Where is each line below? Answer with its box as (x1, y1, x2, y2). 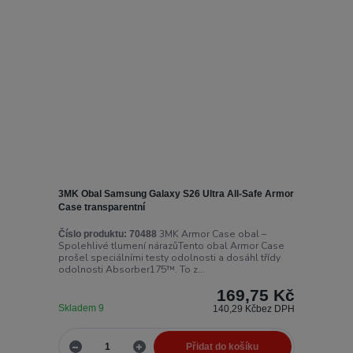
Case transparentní (58, 202, 145, 214)
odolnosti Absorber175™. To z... (58, 262, 205, 276)
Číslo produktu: (58, 228, 127, 240)
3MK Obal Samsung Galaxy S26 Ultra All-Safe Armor (58, 188, 294, 200)
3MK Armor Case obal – (156, 227, 266, 240)
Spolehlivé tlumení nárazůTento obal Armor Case (58, 239, 284, 252)
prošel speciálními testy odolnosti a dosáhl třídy (58, 251, 281, 264)
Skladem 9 (58, 302, 106, 314)
